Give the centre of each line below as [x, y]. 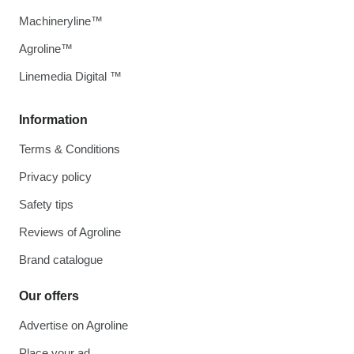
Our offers [49, 296]
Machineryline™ [61, 21]
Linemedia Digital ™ [70, 76]
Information [53, 120]
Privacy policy [55, 177]
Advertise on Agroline [73, 325]
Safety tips [46, 204]
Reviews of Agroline [70, 232]
